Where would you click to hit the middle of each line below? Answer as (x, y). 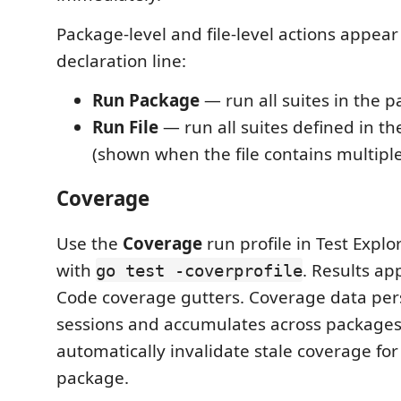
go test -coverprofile (199, 270)
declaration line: (121, 60)
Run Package (146, 100)
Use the (90, 243)
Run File (125, 127)
